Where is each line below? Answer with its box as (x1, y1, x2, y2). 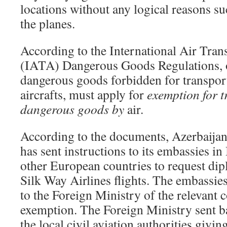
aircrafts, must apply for (20, 85, 147, 103)
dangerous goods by (20, 100, 127, 118)
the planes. (20, 14, 75, 32)
